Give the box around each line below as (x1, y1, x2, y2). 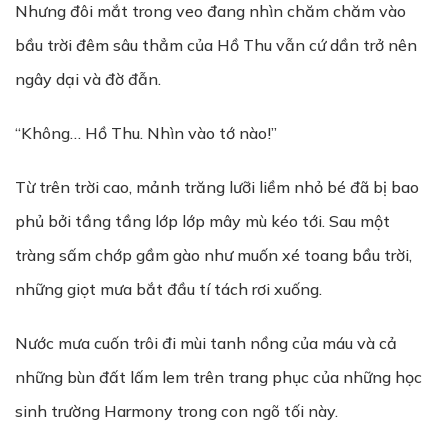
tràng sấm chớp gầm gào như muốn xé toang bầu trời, (15, 245, 412, 265)
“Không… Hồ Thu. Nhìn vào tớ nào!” (15, 123, 277, 143)
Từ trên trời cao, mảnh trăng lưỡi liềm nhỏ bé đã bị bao (15, 177, 419, 197)
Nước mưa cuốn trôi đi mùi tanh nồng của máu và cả (15, 333, 397, 353)
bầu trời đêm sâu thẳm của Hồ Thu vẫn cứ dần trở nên (15, 35, 417, 55)
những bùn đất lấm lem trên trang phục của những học (15, 367, 422, 387)
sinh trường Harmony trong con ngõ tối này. (15, 401, 338, 421)
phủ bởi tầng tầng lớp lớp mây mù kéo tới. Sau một (15, 211, 390, 231)
